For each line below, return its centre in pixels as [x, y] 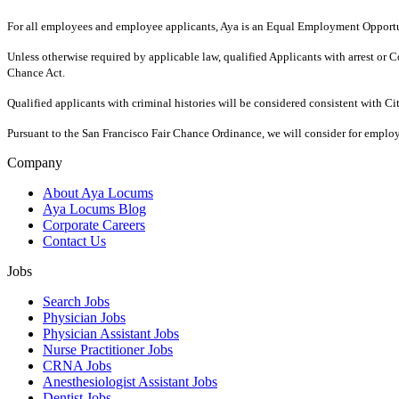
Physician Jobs [84, 318]
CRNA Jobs [77, 366]
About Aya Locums [98, 193]
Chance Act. [36, 73]
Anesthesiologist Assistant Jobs [130, 382]
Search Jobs [76, 302]
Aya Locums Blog [94, 209]
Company [35, 163]
